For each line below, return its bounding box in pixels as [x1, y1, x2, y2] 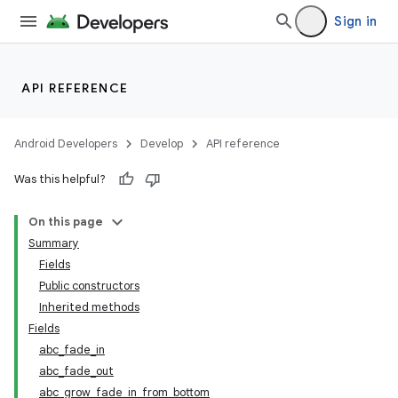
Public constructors [39, 278, 139, 293]
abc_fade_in [39, 342, 105, 357]
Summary [28, 235, 79, 251]
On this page [28, 214, 103, 229]
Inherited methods [39, 299, 139, 314]
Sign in [334, 13, 377, 29]
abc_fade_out [39, 363, 114, 378]
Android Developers [14, 136, 117, 151]
